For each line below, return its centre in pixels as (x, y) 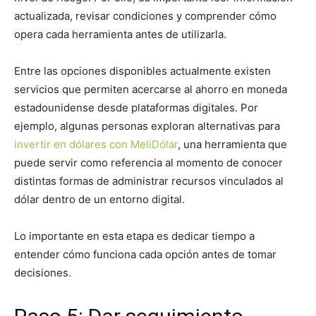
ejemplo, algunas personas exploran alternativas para (147, 126)
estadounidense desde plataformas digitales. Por (136, 108)
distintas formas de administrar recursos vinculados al (149, 181)
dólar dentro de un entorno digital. (99, 200)
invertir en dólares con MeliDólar (96, 145)
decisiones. (43, 273)
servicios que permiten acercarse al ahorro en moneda (151, 90)
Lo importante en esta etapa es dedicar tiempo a (134, 236)
